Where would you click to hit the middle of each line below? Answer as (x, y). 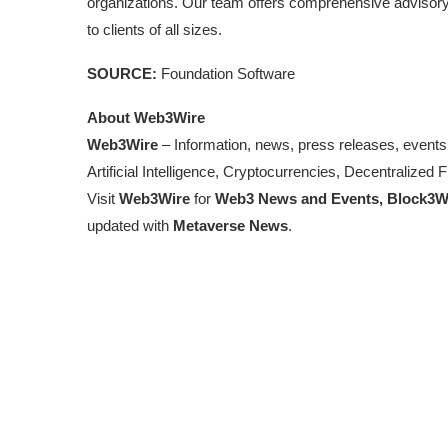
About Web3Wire (146, 117)
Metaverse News (230, 225)
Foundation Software (226, 73)
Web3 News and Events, (299, 198)
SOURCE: (122, 73)
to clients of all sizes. (154, 29)
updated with (130, 225)
